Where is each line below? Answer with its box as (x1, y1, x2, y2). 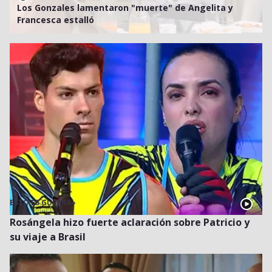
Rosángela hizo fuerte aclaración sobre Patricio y (10, 216, 250, 229)
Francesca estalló (17, 13, 94, 25)
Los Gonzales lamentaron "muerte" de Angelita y (17, 1, 233, 13)
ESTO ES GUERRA (10, 197, 71, 208)
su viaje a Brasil (10, 230, 86, 244)
